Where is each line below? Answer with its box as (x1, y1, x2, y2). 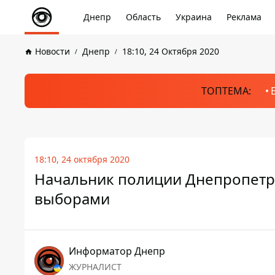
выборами (34, 188, 110, 209)
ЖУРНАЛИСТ (69, 261, 122, 273)
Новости (35, 45, 70, 57)
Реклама (227, 11, 261, 23)
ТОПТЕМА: (201, 84, 251, 98)
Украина (176, 11, 212, 23)
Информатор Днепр (69, 244, 165, 258)
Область (126, 11, 161, 23)
